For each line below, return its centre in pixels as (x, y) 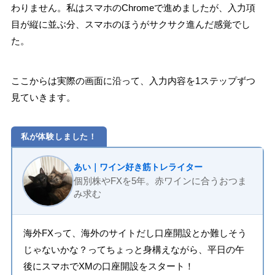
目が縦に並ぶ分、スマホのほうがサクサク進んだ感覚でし (130, 25)
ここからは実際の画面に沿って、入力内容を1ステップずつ (133, 80)
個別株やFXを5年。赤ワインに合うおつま (160, 181)
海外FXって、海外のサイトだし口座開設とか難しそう (135, 233)
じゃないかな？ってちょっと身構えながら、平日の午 (134, 249)
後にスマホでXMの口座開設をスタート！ (108, 266)
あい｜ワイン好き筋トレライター (138, 167)
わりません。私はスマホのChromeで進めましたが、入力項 (133, 8)
